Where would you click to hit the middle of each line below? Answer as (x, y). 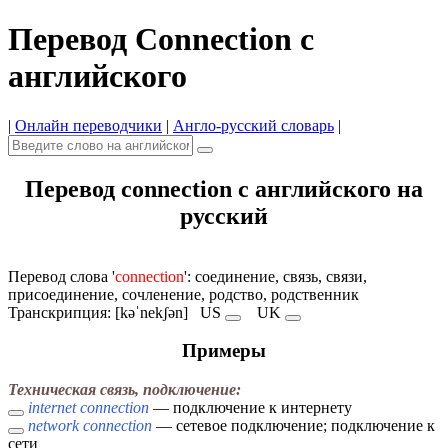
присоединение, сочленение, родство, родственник (183, 294)
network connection (90, 426)
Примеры (224, 351)
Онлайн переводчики (88, 125)
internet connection (88, 408)
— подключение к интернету (250, 408)
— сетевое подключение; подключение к (293, 426)
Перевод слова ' (61, 276)
